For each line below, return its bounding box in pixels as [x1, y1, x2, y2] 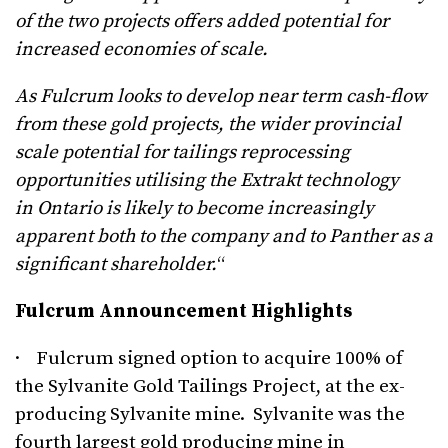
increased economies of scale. [15, 38, 268, 62]
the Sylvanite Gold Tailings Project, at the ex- [15, 375, 405, 399]
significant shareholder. [15, 253, 217, 277]
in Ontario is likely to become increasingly [15, 197, 374, 221]
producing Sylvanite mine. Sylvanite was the [15, 403, 405, 427]
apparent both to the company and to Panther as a [15, 225, 433, 249]
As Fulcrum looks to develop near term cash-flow [15, 85, 427, 109]
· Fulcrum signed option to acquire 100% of [15, 347, 403, 371]
